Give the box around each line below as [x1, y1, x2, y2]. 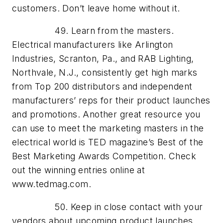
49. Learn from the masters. [12, 25, 174, 36]
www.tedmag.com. [12, 179, 91, 190]
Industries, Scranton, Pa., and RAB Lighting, [12, 53, 194, 64]
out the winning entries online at [12, 165, 145, 176]
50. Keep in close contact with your [12, 201, 203, 212]
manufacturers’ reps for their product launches [12, 95, 211, 106]
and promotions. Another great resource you [12, 109, 201, 120]
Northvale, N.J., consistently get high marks [12, 67, 198, 78]
